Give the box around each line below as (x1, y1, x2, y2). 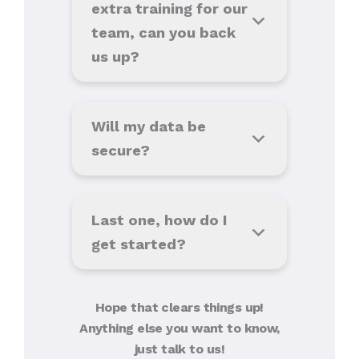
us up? (91, 48, 139, 66)
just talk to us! (134, 341, 225, 357)
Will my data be (91, 118, 206, 135)
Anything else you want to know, (79, 321, 280, 337)
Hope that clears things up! (95, 300, 264, 316)
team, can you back (91, 24, 236, 42)
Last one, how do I (91, 212, 227, 229)
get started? (91, 236, 186, 253)
